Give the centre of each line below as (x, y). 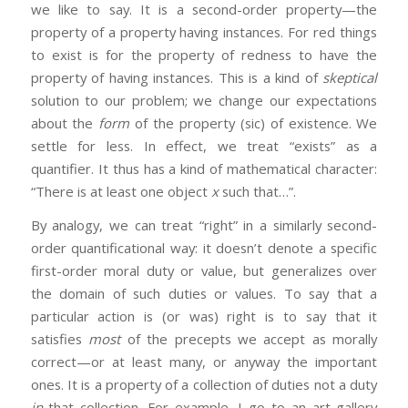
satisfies (60, 339)
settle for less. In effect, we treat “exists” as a (204, 145)
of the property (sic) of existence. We (254, 122)
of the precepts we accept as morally (249, 339)
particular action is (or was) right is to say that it (204, 316)
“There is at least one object (121, 191)
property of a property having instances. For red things (204, 31)
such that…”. (257, 191)
